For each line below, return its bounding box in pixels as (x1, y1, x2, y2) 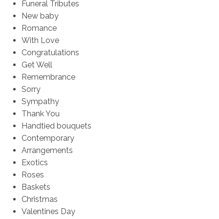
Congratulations (22, 48, 80, 58)
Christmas (22, 195, 58, 204)
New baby (22, 11, 59, 21)
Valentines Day (22, 207, 76, 217)
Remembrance (22, 72, 76, 82)
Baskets (22, 182, 51, 192)
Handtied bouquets (22, 121, 92, 131)
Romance (22, 23, 57, 33)
